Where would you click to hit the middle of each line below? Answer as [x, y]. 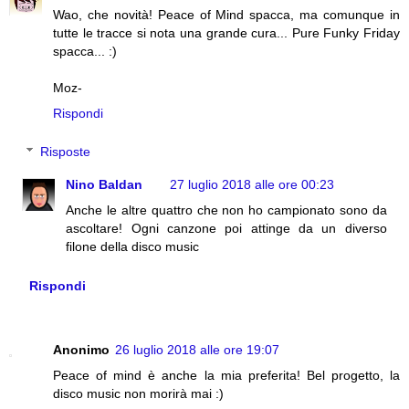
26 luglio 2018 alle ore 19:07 [197, 350]
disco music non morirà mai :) [138, 394]
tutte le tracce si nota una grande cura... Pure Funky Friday [226, 33]
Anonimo [81, 350]
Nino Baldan [105, 184]
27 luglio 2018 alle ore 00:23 [252, 184]
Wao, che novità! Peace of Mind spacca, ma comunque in [226, 15]
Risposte [66, 151]
